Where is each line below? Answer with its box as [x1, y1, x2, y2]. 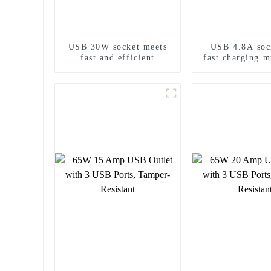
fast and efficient [80, 53, 155, 62]
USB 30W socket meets [68, 42, 168, 51]
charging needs [85, 64, 150, 73]
